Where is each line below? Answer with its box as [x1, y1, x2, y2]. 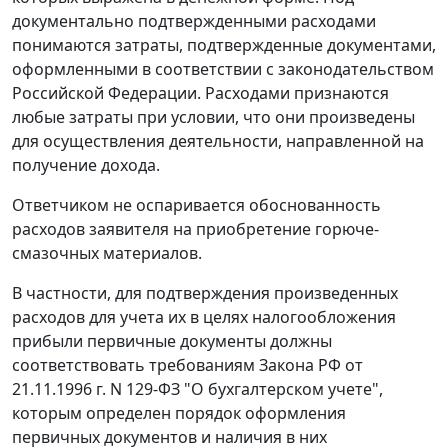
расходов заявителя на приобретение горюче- [12, 218, 379, 241]
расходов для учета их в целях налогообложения [12, 306, 396, 329]
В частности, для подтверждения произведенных [12, 282, 398, 305]
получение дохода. [12, 154, 160, 177]
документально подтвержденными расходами [12, 10, 376, 33]
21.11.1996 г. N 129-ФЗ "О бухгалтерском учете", [12, 378, 383, 401]
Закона [259, 354, 314, 377]
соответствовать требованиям [12, 354, 259, 377]
